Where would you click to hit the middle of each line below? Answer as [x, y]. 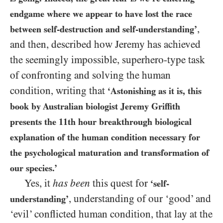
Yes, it [39, 183]
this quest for [121, 183]
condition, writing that [59, 91]
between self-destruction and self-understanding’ [104, 29]
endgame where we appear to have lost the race [101, 14]
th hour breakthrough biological [130, 122]
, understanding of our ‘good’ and [140, 199]
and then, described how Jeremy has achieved [105, 45]
